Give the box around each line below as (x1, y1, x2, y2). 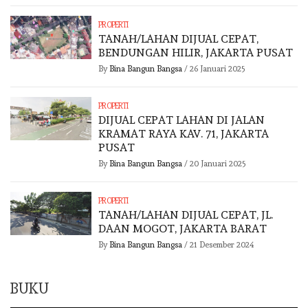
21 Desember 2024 (190, 240, 255, 250)
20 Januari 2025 (190, 159, 247, 169)
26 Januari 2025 (190, 64, 246, 74)
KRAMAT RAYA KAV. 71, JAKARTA (98, 127, 269, 141)
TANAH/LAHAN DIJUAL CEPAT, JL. (98, 208, 274, 222)
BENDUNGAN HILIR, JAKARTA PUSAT (98, 46, 294, 60)
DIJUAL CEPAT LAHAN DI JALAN (98, 113, 265, 127)
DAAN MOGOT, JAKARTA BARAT (98, 222, 267, 236)
